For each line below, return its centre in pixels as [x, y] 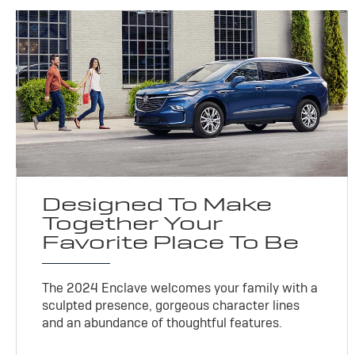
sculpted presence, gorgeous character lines [171, 306]
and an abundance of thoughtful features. [162, 323]
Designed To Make [157, 204]
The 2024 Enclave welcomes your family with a [180, 288]
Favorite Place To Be [171, 242]
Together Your [133, 223]
